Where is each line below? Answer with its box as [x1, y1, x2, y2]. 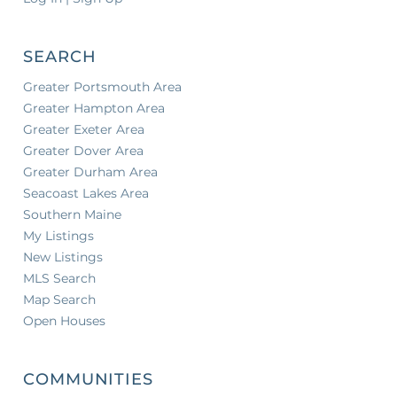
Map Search [23, 291, 96, 307]
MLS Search [23, 269, 96, 286]
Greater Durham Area [23, 163, 158, 180]
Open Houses [23, 312, 105, 329]
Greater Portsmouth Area [23, 78, 182, 95]
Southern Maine [23, 206, 121, 222]
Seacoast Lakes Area [23, 184, 149, 201]
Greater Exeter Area [23, 121, 144, 137]
